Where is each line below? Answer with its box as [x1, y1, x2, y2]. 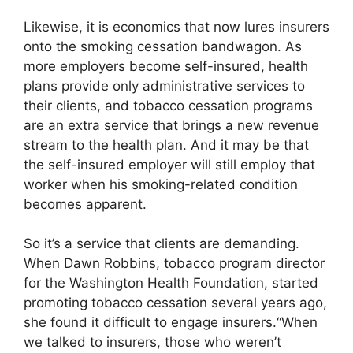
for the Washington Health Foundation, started [24, 275, 318, 292]
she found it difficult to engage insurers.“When [24, 314, 318, 331]
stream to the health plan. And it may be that [24, 136, 309, 153]
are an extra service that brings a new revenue [24, 117, 319, 133]
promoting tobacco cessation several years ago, [24, 295, 327, 311]
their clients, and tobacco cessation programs [24, 97, 313, 113]
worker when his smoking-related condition [24, 176, 298, 192]
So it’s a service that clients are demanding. [24, 236, 299, 252]
